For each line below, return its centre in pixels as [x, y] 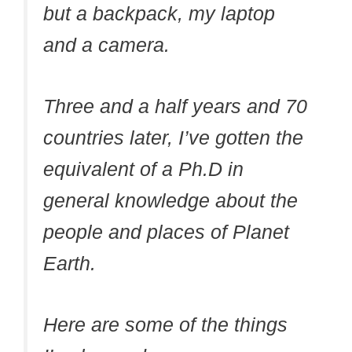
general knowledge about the [170, 201]
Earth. [70, 264]
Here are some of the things [165, 324]
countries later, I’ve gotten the [173, 138]
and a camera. [106, 45]
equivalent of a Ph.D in [143, 169]
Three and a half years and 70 [175, 106]
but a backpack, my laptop [159, 14]
